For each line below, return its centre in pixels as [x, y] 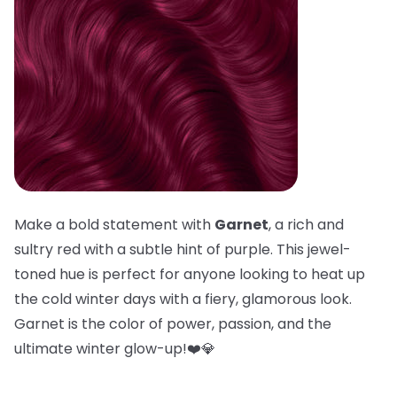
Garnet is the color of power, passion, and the [173, 324]
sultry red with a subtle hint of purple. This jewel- [183, 249]
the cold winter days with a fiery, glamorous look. [183, 299]
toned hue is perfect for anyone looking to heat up [190, 274]
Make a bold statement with [114, 225]
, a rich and [306, 225]
